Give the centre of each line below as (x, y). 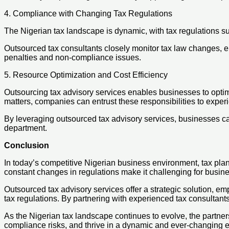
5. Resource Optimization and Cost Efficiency (86, 75)
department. (26, 128)
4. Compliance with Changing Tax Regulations (88, 13)
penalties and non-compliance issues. (73, 57)
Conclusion (27, 145)
